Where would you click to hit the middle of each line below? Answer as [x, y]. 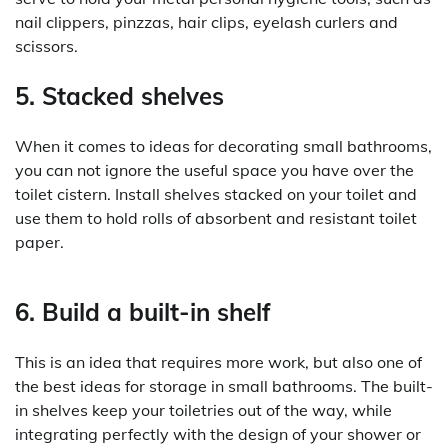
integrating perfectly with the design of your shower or [218, 433]
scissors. [46, 46]
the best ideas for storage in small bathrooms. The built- [224, 385]
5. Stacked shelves [119, 96]
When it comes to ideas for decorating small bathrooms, [223, 146]
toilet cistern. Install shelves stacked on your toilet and [216, 194]
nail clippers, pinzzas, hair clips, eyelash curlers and [206, 22]
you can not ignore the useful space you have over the [214, 170]
